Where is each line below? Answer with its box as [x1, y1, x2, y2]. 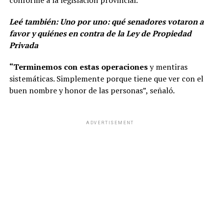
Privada [9, 40, 38, 51]
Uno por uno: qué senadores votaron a [59, 16, 204, 27]
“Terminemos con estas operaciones [9, 61, 148, 73]
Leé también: [9, 16, 60, 27]
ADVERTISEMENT [85, 120, 135, 126]
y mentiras [147, 61, 188, 73]
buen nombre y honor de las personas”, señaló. [9, 85, 175, 96]
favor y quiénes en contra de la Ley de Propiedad [9, 28, 192, 39]
